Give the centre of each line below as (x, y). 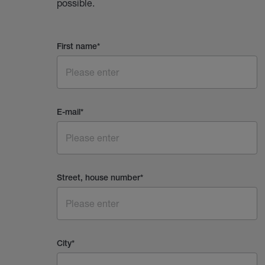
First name (77, 47)
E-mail (69, 113)
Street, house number (98, 178)
